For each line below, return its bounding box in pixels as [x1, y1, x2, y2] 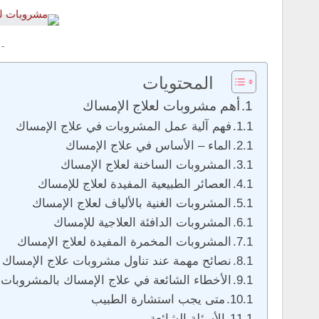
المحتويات [142, 73, 214, 93]
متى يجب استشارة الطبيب [91, 292, 225, 306]
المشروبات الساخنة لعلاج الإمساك [61, 157, 231, 172]
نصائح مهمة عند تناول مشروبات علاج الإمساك [2, 253, 231, 268]
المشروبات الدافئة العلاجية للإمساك [53, 215, 231, 229]
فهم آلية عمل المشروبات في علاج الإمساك [16, 119, 231, 133]
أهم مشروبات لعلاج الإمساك [83, 98, 240, 113]
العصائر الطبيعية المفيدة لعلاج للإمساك [38, 177, 231, 191]
